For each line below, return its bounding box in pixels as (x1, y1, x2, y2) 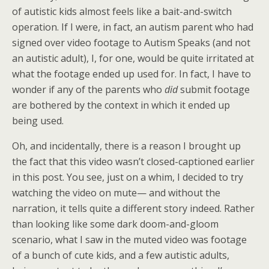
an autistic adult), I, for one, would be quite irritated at (12, 52, 254, 65)
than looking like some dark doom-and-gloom (12, 217, 219, 231)
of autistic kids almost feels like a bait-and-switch (12, 5, 232, 18)
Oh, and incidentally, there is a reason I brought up (12, 139, 241, 153)
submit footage (178, 83, 250, 96)
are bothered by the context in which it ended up (12, 98, 230, 112)
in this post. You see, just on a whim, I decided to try (12, 171, 243, 184)
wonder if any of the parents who (12, 83, 165, 96)
